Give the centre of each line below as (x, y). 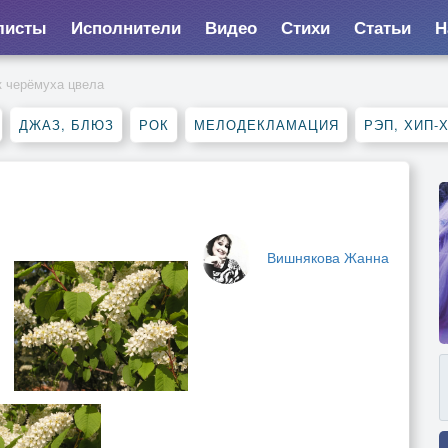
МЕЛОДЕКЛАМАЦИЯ (266, 124)
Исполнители (125, 27)
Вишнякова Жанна (328, 257)
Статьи (382, 27)
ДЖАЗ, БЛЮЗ (66, 124)
